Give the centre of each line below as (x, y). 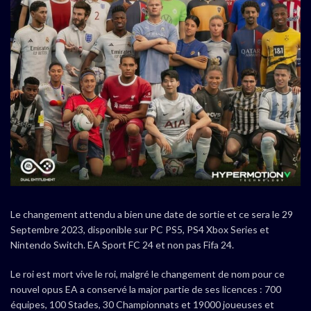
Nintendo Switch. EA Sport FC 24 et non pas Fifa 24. (122, 245)
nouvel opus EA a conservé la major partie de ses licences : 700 (146, 289)
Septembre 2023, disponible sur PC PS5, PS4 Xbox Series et (140, 229)
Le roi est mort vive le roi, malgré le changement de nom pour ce (148, 274)
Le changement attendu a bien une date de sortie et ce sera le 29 (152, 214)
